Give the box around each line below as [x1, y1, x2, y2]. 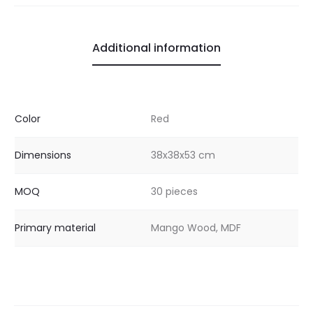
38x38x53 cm [151, 148, 215, 163]
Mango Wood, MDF [151, 221, 241, 235]
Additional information [92, 40, 221, 57]
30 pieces [151, 184, 198, 199]
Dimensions [15, 148, 71, 163]
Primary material [15, 221, 96, 235]
